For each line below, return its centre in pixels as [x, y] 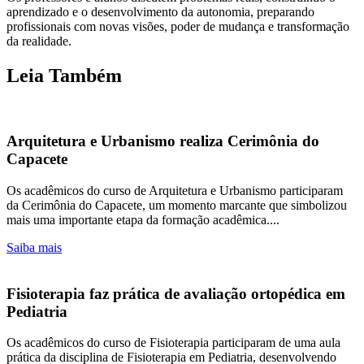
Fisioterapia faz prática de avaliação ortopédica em [176, 293]
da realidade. [39, 41]
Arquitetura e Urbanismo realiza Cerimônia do [163, 141]
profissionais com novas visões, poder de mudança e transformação [178, 26]
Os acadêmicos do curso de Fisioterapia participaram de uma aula [173, 343]
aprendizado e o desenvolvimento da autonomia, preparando [160, 11]
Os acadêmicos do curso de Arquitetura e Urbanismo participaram [175, 190]
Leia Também [64, 75]
